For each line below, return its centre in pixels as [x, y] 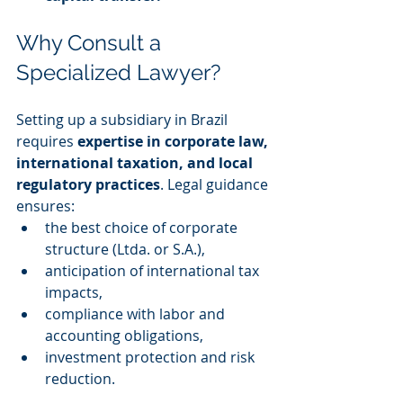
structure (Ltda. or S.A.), [125, 250]
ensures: [45, 206]
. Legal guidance [216, 185]
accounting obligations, [124, 336]
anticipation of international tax [154, 271]
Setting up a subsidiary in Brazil [124, 120]
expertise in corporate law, [175, 142]
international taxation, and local [136, 163]
